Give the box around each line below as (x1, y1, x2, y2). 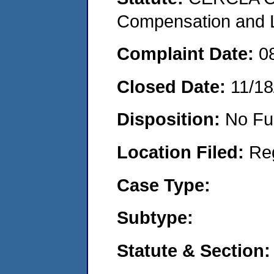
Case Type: (117, 174, 210, 195)
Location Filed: (117, 141, 249, 162)
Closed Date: (117, 76, 231, 97)
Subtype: (117, 207, 193, 228)
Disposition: (117, 109, 225, 130)
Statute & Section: (117, 240, 270, 261)
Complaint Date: (117, 43, 259, 64)
